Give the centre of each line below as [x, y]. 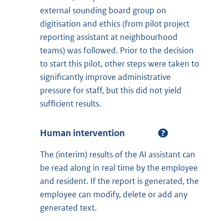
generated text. [68, 208]
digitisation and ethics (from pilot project [115, 23]
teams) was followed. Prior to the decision [117, 50]
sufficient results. [71, 103]
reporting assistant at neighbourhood [109, 37]
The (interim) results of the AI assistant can [118, 155]
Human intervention [82, 133]
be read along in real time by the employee [119, 168]
